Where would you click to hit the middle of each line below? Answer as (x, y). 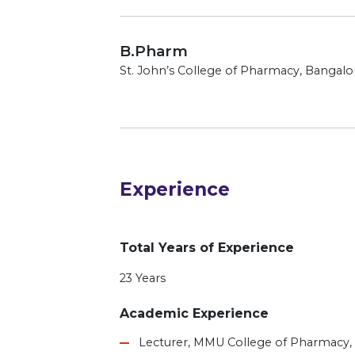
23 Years (143, 278)
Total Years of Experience (207, 247)
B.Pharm (154, 51)
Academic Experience (195, 313)
